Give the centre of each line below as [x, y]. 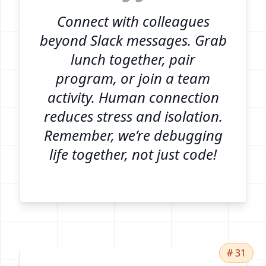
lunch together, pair [133, 59]
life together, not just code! [133, 154]
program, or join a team [133, 78]
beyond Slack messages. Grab [133, 40]
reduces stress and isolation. [133, 116]
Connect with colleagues [133, 21]
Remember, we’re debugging [133, 135]
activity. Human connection [133, 97]
